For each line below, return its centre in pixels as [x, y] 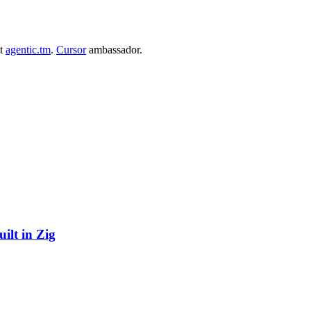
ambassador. [114, 49]
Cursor [71, 49]
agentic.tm [28, 49]
